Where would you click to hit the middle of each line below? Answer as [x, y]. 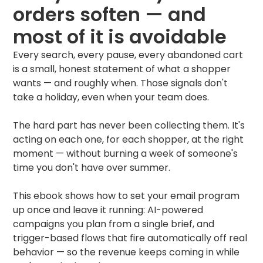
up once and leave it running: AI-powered [108, 210]
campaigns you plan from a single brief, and [114, 224]
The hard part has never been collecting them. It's [129, 125]
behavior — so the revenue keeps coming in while [127, 252]
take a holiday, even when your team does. [111, 97]
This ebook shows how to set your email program [127, 195]
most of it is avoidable [120, 36]
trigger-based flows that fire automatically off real [130, 238]
